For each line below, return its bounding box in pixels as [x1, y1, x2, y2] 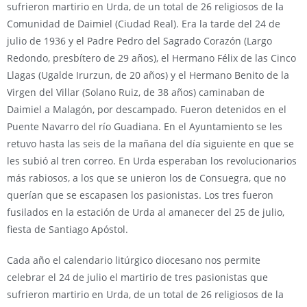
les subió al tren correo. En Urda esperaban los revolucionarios [7, 154, 297, 167]
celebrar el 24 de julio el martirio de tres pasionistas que [7, 271, 268, 284]
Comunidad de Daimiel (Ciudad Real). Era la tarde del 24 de [7, 17, 280, 30]
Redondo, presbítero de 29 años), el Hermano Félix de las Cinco [7, 51, 296, 64]
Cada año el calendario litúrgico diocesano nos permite [7, 254, 260, 267]
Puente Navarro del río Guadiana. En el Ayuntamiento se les [7, 120, 282, 133]
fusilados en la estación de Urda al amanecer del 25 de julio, [7, 206, 284, 219]
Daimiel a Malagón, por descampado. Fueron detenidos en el [7, 103, 286, 116]
